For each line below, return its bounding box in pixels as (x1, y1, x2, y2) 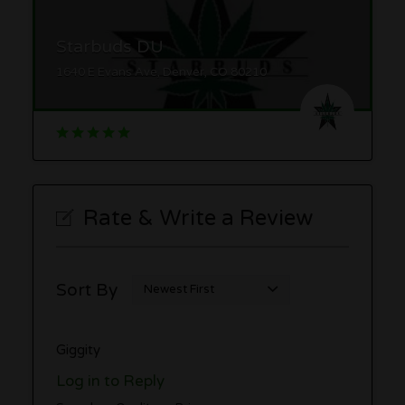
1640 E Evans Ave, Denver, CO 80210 (56, 65, 268, 80)
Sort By (56, 278, 118, 300)
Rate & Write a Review (83, 205, 314, 232)
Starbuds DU (56, 35, 165, 57)
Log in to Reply (56, 372, 165, 391)
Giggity (56, 342, 101, 359)
